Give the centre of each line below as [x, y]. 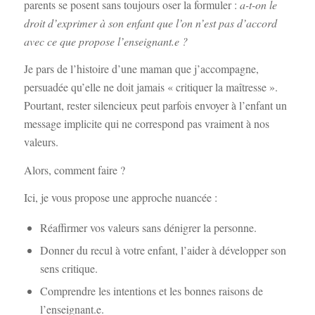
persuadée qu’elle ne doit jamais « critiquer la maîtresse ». [150, 87]
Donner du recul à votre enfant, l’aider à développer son [163, 250]
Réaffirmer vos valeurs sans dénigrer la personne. [148, 227]
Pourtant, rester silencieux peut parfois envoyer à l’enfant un [155, 105]
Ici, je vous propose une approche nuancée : [120, 198]
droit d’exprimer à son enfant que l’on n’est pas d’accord [150, 22]
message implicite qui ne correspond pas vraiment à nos [146, 124]
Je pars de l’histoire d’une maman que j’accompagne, [141, 69]
